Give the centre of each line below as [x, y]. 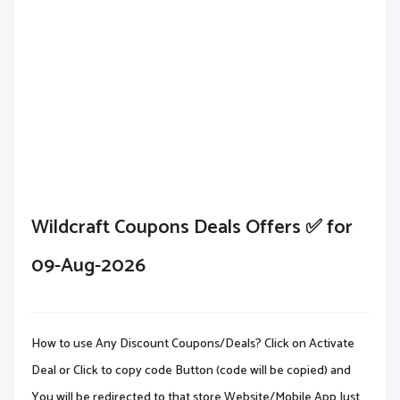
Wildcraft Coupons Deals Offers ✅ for [192, 227]
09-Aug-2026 [88, 266]
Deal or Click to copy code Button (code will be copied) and [191, 371]
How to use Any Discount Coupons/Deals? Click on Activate [193, 344]
